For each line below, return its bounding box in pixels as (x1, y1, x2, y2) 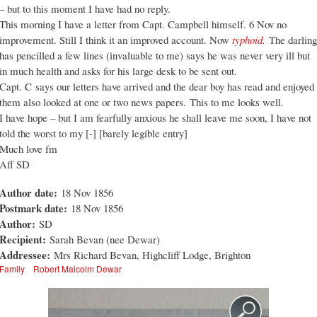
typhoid (232, 33, 263, 47)
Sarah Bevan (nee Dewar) (50, 232, 160, 247)
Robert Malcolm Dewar (33, 263, 122, 275)
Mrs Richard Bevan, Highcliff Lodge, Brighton (54, 248, 250, 263)
